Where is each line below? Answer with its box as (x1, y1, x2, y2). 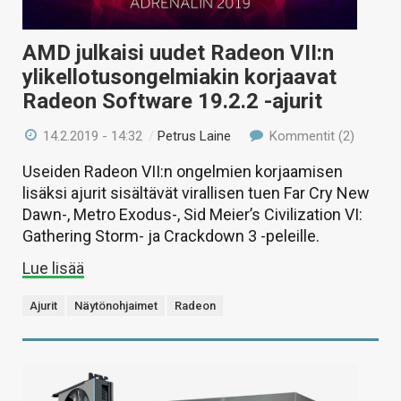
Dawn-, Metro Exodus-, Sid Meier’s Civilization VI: (22, 204, 363, 224)
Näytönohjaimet (74, 298, 158, 312)
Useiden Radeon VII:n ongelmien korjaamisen (22, 161, 343, 181)
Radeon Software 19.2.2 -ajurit (22, 88, 322, 114)
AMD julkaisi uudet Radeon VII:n (22, 39, 334, 65)
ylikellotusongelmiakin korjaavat (22, 64, 337, 90)
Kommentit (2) (265, 127, 354, 144)
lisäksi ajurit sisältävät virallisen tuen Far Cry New (22, 183, 370, 202)
